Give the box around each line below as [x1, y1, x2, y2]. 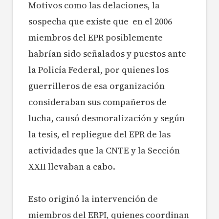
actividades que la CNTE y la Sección [28, 144, 180, 157]
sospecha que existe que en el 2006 [28, 15, 172, 28]
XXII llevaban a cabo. [28, 160, 115, 173]
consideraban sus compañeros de [28, 96, 167, 109]
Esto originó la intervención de [28, 193, 158, 205]
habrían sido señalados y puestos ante [28, 47, 186, 60]
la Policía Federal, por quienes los [28, 64, 169, 76]
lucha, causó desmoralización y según [28, 112, 185, 125]
